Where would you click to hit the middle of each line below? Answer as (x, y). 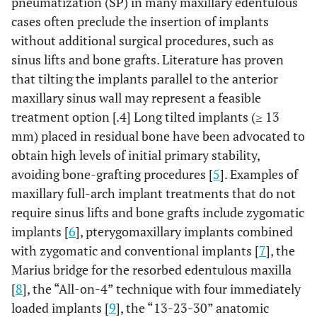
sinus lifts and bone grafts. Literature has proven (148, 59)
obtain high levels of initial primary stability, (136, 155)
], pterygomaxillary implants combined (184, 231)
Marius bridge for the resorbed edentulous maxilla (151, 270)
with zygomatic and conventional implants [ (135, 250)
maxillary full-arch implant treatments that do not (154, 193)
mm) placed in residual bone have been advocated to (158, 136)
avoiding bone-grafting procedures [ (112, 174)
